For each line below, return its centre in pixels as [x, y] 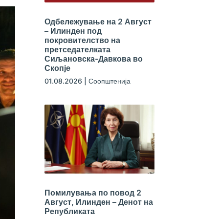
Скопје [57, 68]
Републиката [69, 211]
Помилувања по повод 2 [93, 193]
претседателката [77, 50]
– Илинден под [73, 31]
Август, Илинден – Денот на [99, 202]
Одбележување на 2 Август [98, 22]
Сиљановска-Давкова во [93, 59]
